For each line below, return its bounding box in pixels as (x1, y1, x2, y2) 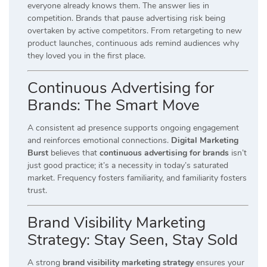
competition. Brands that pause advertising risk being (27, 13, 225, 24)
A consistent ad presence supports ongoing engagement (27, 122, 239, 134)
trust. (27, 185, 47, 197)
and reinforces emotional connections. (27, 135, 171, 147)
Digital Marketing (171, 135, 238, 147)
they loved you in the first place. (27, 50, 145, 62)
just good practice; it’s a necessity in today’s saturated (27, 160, 228, 172)
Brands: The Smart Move (27, 95, 200, 116)
